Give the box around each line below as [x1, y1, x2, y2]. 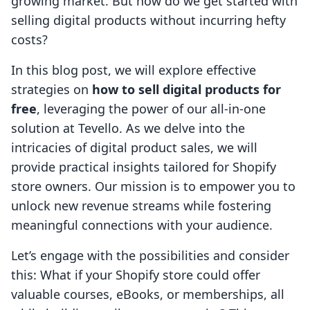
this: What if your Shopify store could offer [11, 266, 260, 284]
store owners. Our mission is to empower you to [11, 178, 295, 195]
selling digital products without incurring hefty [11, 12, 286, 29]
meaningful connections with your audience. [11, 217, 273, 234]
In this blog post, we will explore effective [11, 62, 256, 79]
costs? [11, 31, 48, 48]
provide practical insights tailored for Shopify [11, 158, 276, 176]
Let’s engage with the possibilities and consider [11, 247, 289, 264]
